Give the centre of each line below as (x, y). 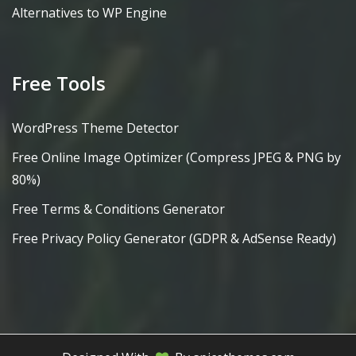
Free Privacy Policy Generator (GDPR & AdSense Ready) (174, 238)
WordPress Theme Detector (95, 128)
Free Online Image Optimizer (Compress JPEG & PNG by (176, 158)
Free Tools (59, 83)
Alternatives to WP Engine (89, 12)
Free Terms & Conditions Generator (118, 209)
